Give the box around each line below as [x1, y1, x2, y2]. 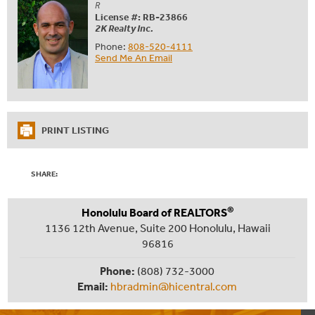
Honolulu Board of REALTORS [81, 205, 227, 219]
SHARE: [31, 168, 58, 179]
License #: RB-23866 [95, 10, 188, 23]
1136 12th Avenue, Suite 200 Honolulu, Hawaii [44, 220, 271, 235]
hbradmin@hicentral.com [110, 278, 237, 293]
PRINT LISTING [41, 123, 109, 136]
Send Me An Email [95, 51, 172, 64]
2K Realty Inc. [95, 21, 153, 34]
